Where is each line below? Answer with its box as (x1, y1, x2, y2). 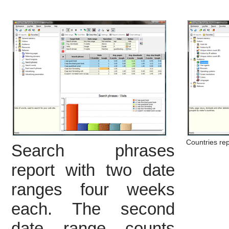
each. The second (11, 199, 175, 218)
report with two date (11, 161, 175, 179)
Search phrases (11, 141, 175, 160)
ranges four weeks (11, 180, 175, 199)
